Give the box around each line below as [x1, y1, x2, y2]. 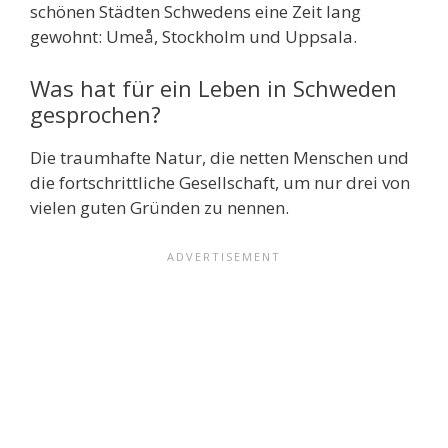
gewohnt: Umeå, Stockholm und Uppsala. [30, 25, 357, 49]
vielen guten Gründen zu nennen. [30, 195, 293, 219]
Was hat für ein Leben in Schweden [30, 72, 397, 103]
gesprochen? [30, 98, 161, 129]
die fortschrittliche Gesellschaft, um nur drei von [30, 170, 410, 194]
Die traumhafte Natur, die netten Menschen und [30, 145, 409, 169]
